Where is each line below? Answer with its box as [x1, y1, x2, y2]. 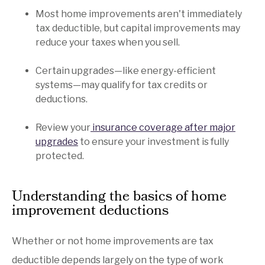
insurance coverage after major [91, 121, 235, 133]
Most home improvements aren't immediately [35, 8, 242, 20]
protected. [35, 150, 84, 161]
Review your [35, 121, 91, 133]
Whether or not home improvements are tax [12, 235, 214, 247]
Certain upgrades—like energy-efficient [35, 64, 216, 76]
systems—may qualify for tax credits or [35, 79, 208, 91]
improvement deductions [12, 199, 169, 224]
